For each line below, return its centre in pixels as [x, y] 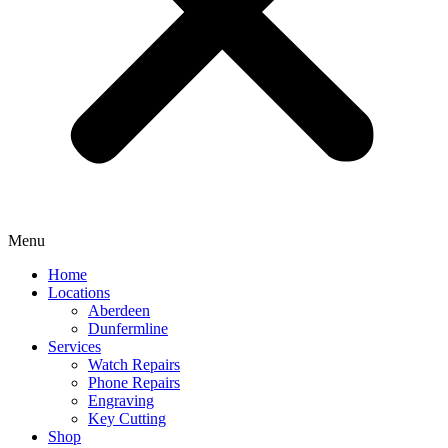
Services [74, 346]
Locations [79, 292]
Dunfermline [128, 328]
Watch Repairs [134, 364]
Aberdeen [119, 310]
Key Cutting [127, 418]
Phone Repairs [134, 382]
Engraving [121, 400]
